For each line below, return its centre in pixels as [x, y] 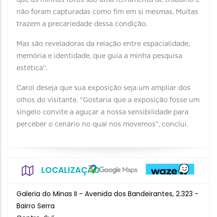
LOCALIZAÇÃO [70, 170]
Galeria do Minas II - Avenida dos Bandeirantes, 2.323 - [108, 194]
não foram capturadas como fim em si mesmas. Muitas [107, 12]
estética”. [32, 68]
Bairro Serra [36, 206]
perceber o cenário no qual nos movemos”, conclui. [102, 124]
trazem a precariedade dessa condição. [82, 24]
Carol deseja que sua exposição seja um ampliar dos [103, 88]
